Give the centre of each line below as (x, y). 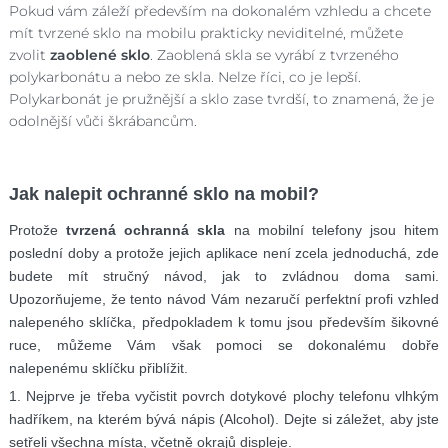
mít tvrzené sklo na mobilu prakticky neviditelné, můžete (205, 32)
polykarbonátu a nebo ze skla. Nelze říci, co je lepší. (184, 76)
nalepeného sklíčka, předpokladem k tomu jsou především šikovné (224, 321)
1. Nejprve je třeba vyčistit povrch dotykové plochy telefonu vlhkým (224, 395)
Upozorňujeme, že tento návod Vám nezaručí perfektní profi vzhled (224, 298)
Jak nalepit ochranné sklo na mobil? (163, 193)
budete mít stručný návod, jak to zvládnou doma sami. (224, 275)
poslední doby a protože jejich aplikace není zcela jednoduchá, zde (224, 252)
